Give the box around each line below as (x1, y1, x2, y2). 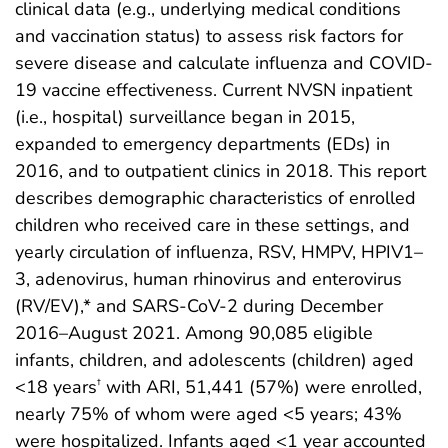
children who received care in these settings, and (15, 212, 410, 237)
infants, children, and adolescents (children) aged (15, 347, 414, 372)
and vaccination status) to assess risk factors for (15, 23, 403, 48)
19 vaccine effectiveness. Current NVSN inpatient (15, 77, 412, 102)
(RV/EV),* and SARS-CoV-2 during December (15, 293, 383, 318)
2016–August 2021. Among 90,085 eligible (15, 320, 373, 345)
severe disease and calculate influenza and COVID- (15, 50, 433, 75)
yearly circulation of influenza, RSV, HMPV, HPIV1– (15, 239, 423, 264)
